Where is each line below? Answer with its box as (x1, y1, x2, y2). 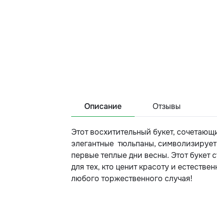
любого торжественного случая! (71, 173, 192, 184)
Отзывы (152, 101, 181, 111)
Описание (84, 101, 122, 111)
